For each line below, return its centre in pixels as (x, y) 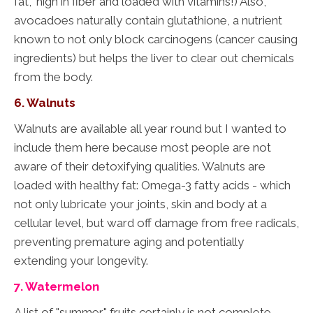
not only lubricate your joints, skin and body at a (140, 204)
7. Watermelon (57, 287)
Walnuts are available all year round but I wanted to (150, 129)
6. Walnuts (45, 103)
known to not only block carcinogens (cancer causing (156, 39)
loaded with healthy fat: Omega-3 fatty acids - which (152, 185)
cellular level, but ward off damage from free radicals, (156, 223)
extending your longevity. (81, 261)
